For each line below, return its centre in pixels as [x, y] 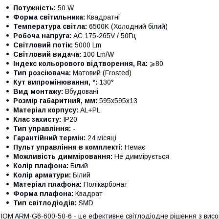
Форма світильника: [49, 17]
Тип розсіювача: [42, 73]
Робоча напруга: [42, 35]
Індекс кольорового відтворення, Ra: [80, 63]
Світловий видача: [47, 54]
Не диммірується [141, 156]
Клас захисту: [37, 119]
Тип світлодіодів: [45, 203]
